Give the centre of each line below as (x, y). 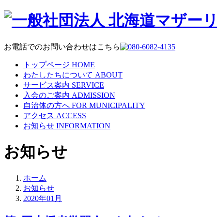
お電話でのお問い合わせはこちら (62, 46)
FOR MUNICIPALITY (108, 105)
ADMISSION (93, 95)
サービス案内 (46, 85)
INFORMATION (83, 125)
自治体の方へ (46, 105)
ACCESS (71, 115)
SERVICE (88, 85)
